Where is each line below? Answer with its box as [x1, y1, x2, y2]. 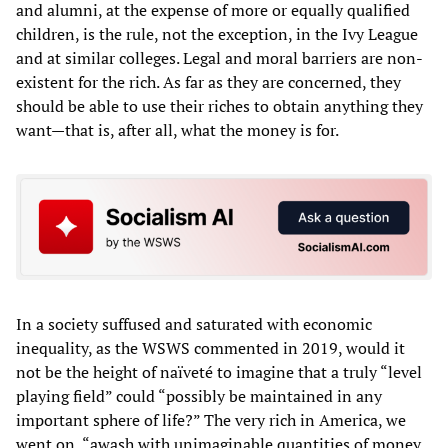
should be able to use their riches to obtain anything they [16, 95, 423, 117]
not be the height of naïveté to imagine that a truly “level [16, 360, 422, 383]
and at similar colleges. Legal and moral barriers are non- [16, 47, 423, 69]
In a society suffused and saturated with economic [16, 312, 372, 335]
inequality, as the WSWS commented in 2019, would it [16, 336, 405, 359]
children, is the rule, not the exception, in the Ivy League [16, 23, 418, 45]
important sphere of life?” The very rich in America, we [16, 408, 406, 431]
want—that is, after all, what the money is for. [16, 119, 339, 141]
